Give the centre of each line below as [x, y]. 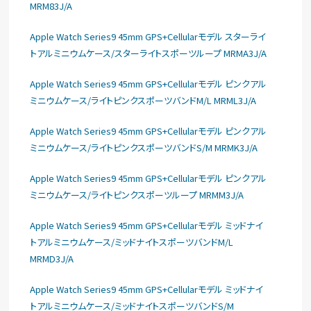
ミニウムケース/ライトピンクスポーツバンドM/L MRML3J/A [143, 100]
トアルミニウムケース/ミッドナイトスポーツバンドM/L [132, 242]
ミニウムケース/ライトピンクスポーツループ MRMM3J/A [137, 195]
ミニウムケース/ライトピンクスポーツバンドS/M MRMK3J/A [144, 148]
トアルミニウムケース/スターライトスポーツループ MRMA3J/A [149, 53]
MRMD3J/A [52, 259]
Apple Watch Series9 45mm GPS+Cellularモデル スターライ [148, 36]
